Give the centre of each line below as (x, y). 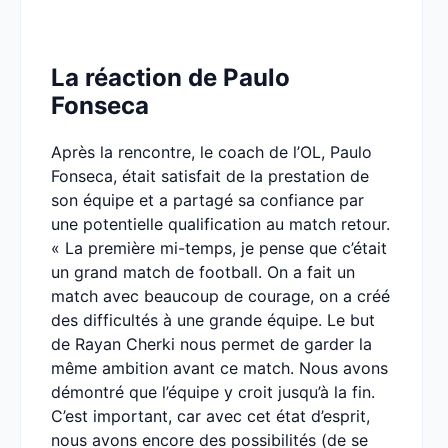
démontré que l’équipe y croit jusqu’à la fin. (213, 392)
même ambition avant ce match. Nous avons (219, 368)
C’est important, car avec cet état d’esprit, (210, 416)
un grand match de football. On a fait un (203, 272)
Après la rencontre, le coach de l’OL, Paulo (211, 152)
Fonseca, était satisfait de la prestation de (210, 176)
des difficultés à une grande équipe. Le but (213, 320)
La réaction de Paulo (170, 77)
